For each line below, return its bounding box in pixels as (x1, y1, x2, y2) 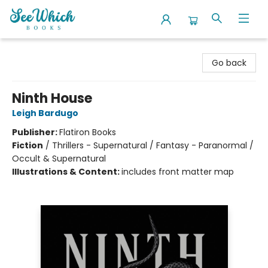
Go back (212, 57, 246, 69)
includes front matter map (121, 166, 234, 178)
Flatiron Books (59, 126, 116, 138)
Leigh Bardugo (12, 107, 78, 119)
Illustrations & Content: (12, 166, 121, 178)
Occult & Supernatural (12, 153, 106, 165)
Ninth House (12, 89, 92, 108)
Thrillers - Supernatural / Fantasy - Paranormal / (52, 139, 254, 151)
